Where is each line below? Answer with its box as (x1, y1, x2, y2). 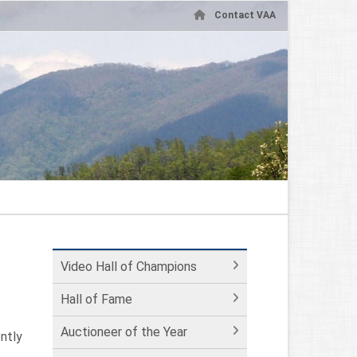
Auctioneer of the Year (60, 324, 187, 339)
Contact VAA (214, 10, 276, 21)
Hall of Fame (60, 291, 132, 307)
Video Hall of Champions (60, 258, 197, 274)
